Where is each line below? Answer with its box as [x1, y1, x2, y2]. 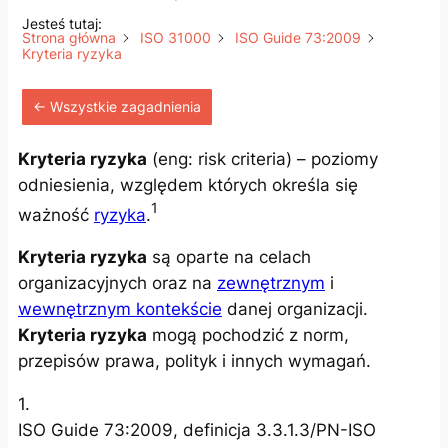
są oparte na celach [147, 247, 311, 268]
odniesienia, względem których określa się [18, 174, 358, 195]
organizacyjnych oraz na [18, 273, 217, 294]
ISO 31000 [140, 28, 211, 46]
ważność [18, 204, 94, 225]
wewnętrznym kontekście [18, 299, 222, 320]
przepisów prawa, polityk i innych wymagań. [18, 351, 371, 372]
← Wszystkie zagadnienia [33, 97, 201, 115]
